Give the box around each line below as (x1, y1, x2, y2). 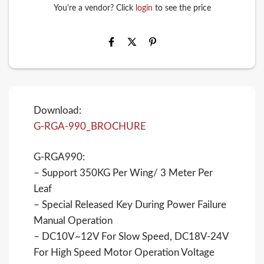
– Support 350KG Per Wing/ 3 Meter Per (34, 168, 213, 179)
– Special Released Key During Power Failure (34, 200, 227, 210)
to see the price (152, 4, 211, 12)
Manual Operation (34, 216, 113, 226)
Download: (34, 105, 82, 115)
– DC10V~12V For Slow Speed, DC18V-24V (34, 232, 229, 242)
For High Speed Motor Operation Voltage (34, 247, 215, 258)
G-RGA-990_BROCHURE (34, 121, 147, 131)
